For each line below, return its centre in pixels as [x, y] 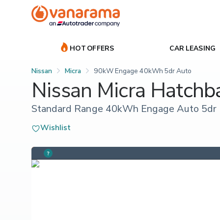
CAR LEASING [192, 48]
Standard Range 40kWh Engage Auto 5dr [124, 108]
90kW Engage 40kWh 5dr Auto [143, 70]
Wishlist [56, 127]
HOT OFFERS [92, 48]
